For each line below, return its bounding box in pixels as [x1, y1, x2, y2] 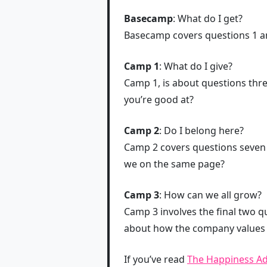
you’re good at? [124, 92, 194, 106]
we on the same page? [124, 157, 225, 170]
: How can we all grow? [159, 188, 262, 201]
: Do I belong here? [159, 123, 244, 137]
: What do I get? [173, 11, 243, 25]
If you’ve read [124, 252, 187, 266]
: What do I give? [159, 59, 232, 73]
